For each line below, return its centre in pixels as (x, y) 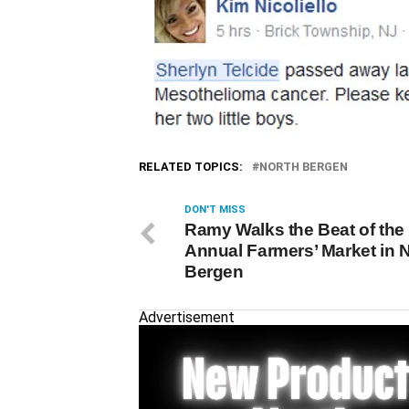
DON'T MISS (215, 210)
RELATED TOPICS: (191, 167)
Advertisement (187, 317)
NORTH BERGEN (304, 167)
